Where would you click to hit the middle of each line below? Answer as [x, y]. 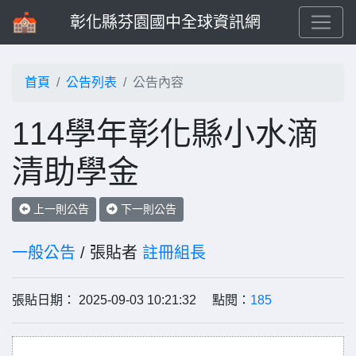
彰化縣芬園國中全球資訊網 [165, 22]
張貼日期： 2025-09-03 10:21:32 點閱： [131, 300]
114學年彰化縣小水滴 [165, 133]
